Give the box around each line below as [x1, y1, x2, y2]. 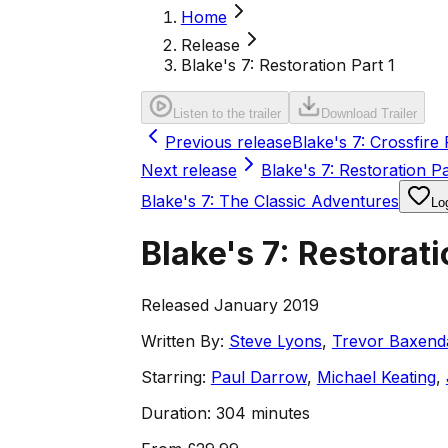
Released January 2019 [140, 294, 319, 315]
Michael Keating [316, 366, 436, 387]
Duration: [140, 402, 211, 423]
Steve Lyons [228, 330, 322, 351]
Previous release [164, 132, 292, 152]
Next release [140, 160, 237, 180]
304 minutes [215, 402, 310, 423]
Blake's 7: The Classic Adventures [140, 191, 399, 211]
